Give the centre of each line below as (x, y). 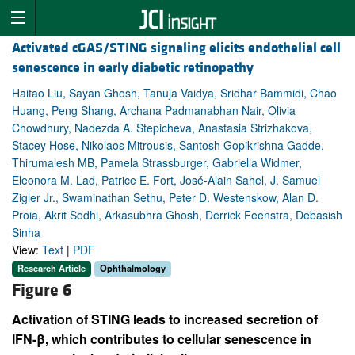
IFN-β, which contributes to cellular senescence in (162, 338)
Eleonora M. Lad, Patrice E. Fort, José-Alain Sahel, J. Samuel (166, 180)
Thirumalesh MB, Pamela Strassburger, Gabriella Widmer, (157, 163)
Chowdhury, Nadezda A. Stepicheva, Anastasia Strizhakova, (162, 128)
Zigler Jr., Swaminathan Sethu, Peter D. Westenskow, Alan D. (165, 198)
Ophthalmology (133, 268)
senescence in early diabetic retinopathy (133, 68)
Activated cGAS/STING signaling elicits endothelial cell (176, 48)
